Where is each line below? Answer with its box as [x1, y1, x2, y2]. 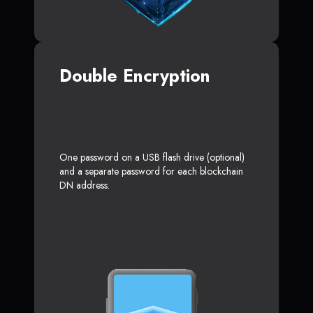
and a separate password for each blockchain [59, 163, 243, 178]
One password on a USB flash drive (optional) [59, 150, 245, 164]
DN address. [59, 177, 110, 192]
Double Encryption [59, 62, 210, 88]
